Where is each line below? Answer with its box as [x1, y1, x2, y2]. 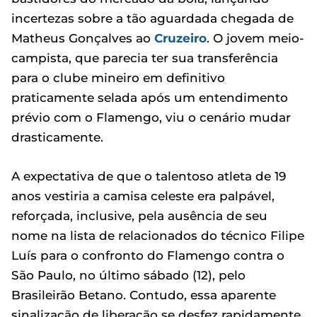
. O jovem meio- [207, 30, 304, 45]
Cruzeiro [154, 30, 207, 45]
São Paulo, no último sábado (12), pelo [11, 267, 246, 282]
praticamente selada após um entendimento [11, 90, 288, 105]
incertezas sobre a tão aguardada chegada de [11, 11, 294, 25]
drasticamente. [11, 129, 103, 144]
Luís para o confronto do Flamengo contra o [11, 248, 284, 263]
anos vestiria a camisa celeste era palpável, [11, 188, 275, 203]
